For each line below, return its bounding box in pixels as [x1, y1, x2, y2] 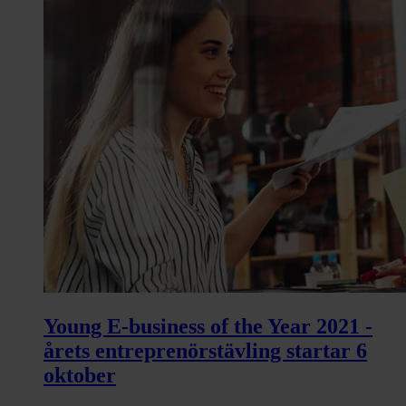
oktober [43, 362, 116, 387]
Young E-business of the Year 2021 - [43, 314, 372, 338]
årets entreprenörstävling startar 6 [43, 338, 367, 362]
